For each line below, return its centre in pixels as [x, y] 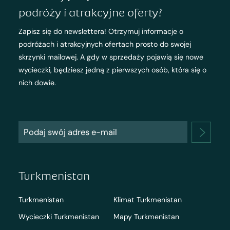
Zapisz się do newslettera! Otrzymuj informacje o [101, 31]
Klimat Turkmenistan [147, 199]
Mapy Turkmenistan [146, 217]
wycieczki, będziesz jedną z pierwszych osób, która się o [112, 70]
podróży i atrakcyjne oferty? [90, 12]
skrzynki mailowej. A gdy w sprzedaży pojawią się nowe [111, 57]
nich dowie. [37, 82]
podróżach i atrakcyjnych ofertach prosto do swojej [104, 44]
